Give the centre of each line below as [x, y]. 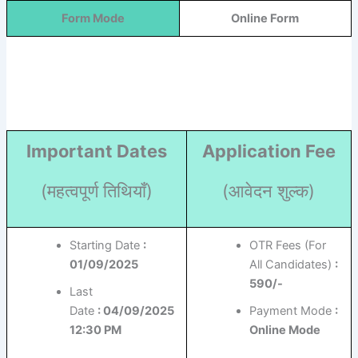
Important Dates [96, 151]
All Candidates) [292, 265]
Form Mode [93, 19]
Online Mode [285, 330]
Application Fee [268, 151]
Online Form [265, 19]
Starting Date [107, 246]
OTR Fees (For [288, 246]
